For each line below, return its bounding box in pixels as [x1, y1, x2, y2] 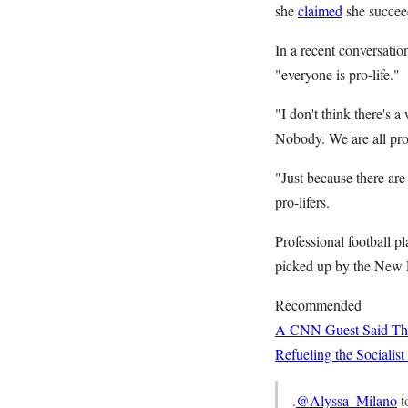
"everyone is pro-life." [275, 65, 400, 84]
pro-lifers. [275, 192, 330, 211]
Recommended [275, 295, 362, 314]
